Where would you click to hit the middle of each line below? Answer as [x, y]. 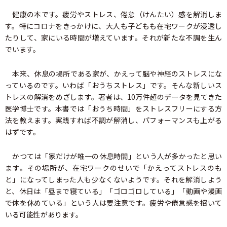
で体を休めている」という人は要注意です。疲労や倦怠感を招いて [113, 202]
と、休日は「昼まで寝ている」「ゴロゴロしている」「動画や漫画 [113, 191]
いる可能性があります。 [44, 214]
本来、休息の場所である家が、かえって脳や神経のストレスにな [113, 73]
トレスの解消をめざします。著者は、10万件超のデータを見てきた [113, 97]
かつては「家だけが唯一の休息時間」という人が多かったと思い [113, 156]
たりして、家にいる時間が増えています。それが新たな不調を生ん [113, 37]
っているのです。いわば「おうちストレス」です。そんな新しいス [113, 85]
